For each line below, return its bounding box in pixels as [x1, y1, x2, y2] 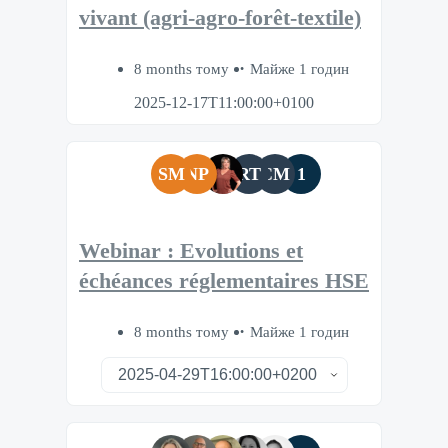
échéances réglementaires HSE [79, 269, 369, 294]
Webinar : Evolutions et [79, 239, 303, 264]
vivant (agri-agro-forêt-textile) [79, 5, 361, 30]
